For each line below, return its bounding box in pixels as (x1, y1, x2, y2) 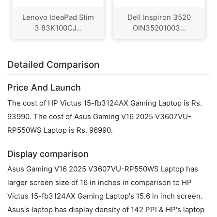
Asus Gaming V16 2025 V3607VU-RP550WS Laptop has (7, 164, 198, 174)
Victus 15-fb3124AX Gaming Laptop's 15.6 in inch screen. (7, 191, 202, 201)
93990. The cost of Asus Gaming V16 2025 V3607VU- (7, 111, 191, 121)
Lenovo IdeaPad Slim (22, 13, 94, 22)
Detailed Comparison (7, 59, 99, 71)
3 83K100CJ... (34, 23, 82, 33)
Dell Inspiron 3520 (127, 13, 191, 22)
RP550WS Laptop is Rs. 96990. (7, 125, 113, 135)
